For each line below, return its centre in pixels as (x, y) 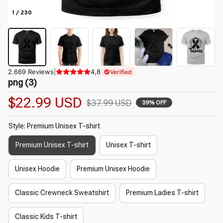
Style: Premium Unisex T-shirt (54, 126)
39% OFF (154, 103)
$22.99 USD (45, 103)
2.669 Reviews (31, 71)
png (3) (22, 82)
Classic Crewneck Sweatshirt (62, 193)
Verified (121, 72)
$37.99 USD (109, 103)
